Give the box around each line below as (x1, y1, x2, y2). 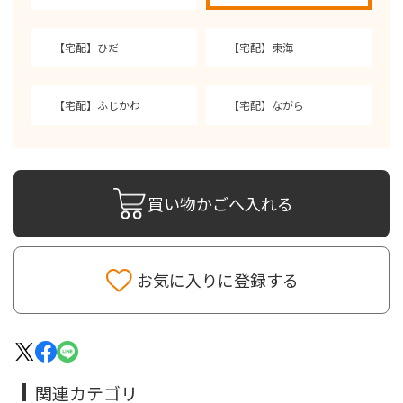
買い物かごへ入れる (148, 192, 293, 215)
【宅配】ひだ (54, 40, 119, 55)
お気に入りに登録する (136, 268, 299, 291)
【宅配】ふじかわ (54, 97, 140, 112)
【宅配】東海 (228, 40, 293, 55)
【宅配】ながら (228, 97, 304, 112)
